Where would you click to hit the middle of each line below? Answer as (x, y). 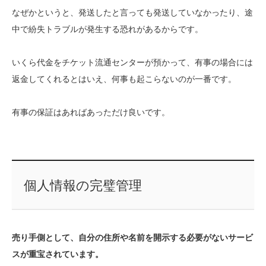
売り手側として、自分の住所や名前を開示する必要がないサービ (132, 238)
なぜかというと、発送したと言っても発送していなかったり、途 (132, 13)
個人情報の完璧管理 (83, 186)
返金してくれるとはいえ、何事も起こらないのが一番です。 (124, 79)
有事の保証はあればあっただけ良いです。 (91, 113)
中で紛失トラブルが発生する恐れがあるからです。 (107, 29)
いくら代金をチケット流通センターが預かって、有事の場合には (132, 63)
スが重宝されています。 (58, 254)
